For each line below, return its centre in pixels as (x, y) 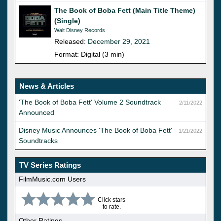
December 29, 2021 (119, 41)
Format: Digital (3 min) (89, 54)
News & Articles (47, 86)
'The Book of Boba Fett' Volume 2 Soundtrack (90, 102)
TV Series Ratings (50, 165)
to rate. (111, 206)
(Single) (67, 20)
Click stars (111, 200)
